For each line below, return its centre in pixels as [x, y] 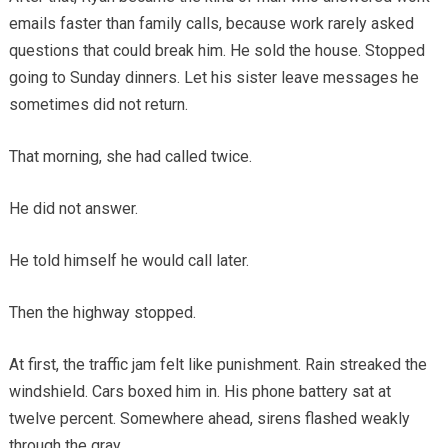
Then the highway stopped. [102, 312]
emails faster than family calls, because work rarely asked [211, 23]
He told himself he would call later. [128, 260]
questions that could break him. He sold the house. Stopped [216, 50]
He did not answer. [73, 208]
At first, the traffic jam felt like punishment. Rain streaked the [217, 364]
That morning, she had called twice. [130, 156]
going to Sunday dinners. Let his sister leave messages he [213, 77]
